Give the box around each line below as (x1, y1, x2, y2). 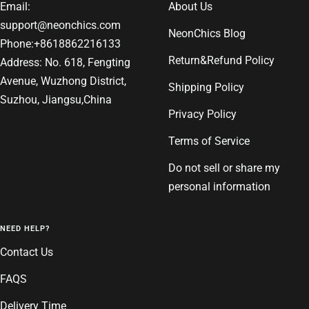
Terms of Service (168, 134, 250, 148)
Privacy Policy (168, 107, 237, 121)
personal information (168, 179, 270, 193)
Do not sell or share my (168, 161, 280, 175)
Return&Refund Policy (168, 53, 275, 67)
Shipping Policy (168, 80, 244, 94)
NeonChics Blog (168, 26, 246, 40)
